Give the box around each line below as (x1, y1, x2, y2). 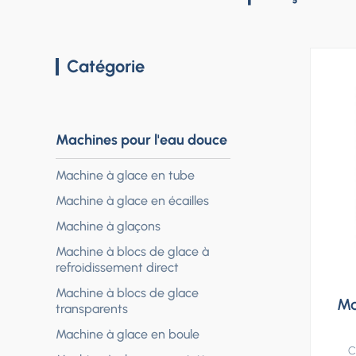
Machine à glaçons (56, 219, 161, 234)
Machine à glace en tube (56, 168, 195, 184)
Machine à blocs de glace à (56, 244, 209, 260)
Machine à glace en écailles (56, 193, 209, 209)
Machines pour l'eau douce (56, 131, 227, 149)
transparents (56, 301, 128, 317)
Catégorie (67, 56, 145, 78)
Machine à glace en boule (56, 327, 199, 342)
